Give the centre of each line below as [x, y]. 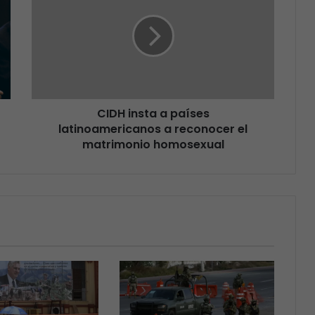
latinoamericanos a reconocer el [153, 129]
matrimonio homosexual [153, 145]
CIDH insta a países [153, 114]
